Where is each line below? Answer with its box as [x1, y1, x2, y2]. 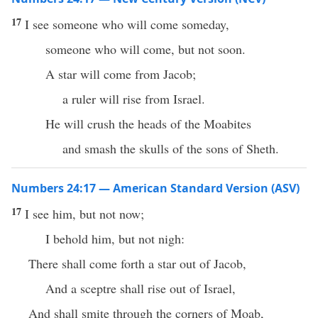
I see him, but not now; [25, 205, 144, 222]
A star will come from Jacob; [45, 65, 196, 82]
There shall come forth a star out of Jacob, [28, 255, 246, 272]
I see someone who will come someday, [25, 16, 229, 33]
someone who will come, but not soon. [45, 40, 246, 57]
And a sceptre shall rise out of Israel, [45, 280, 236, 297]
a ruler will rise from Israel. [62, 90, 205, 107]
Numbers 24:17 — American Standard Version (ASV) [11, 180, 300, 196]
